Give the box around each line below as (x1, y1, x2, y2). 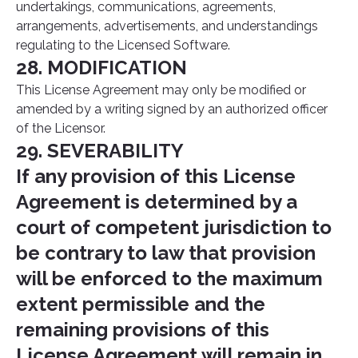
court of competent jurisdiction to (16, 216, 332, 239)
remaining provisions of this (16, 318, 269, 341)
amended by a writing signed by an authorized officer (16, 101, 328, 117)
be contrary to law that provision (16, 241, 316, 265)
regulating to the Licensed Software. (16, 38, 230, 53)
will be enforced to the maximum (16, 267, 323, 290)
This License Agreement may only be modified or (16, 82, 306, 97)
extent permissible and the (16, 292, 265, 316)
